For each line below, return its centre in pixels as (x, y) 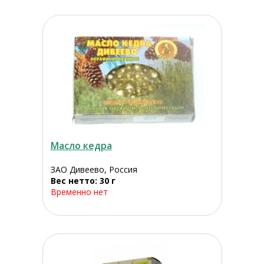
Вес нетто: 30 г (83, 181)
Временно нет (79, 192)
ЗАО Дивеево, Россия (94, 170)
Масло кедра (81, 146)
